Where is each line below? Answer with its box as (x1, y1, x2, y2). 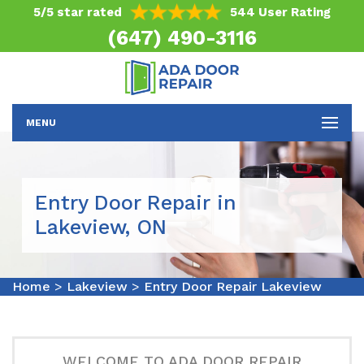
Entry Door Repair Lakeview (144, 279, 322, 294)
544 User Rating (229, 5, 331, 19)
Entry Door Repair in (35, 190, 236, 214)
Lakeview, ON (35, 214, 167, 239)
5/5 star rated (33, 5, 123, 19)
